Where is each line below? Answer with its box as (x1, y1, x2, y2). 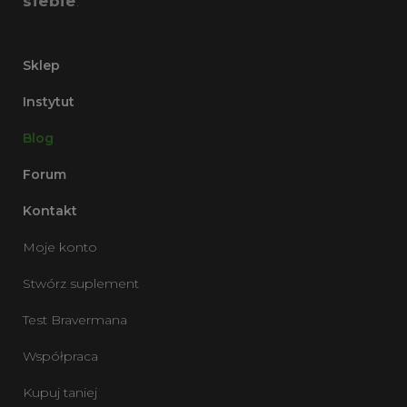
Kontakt (23, 203, 77, 220)
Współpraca (23, 348, 98, 365)
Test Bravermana (23, 312, 127, 329)
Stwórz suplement (23, 275, 139, 293)
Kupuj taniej (23, 384, 97, 402)
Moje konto (23, 239, 97, 256)
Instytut (23, 94, 74, 111)
